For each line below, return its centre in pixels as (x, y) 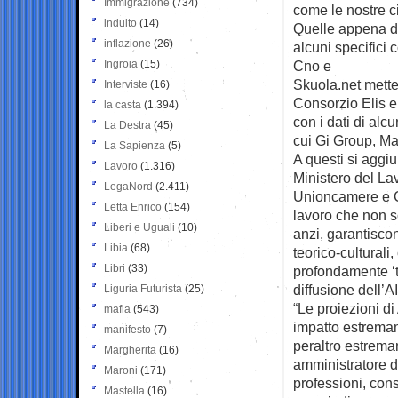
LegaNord (128, 186)
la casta (123, 104)
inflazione (127, 43)
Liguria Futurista (143, 288)
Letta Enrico (133, 207)
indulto (120, 23)
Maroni (121, 370)
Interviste (126, 84)
